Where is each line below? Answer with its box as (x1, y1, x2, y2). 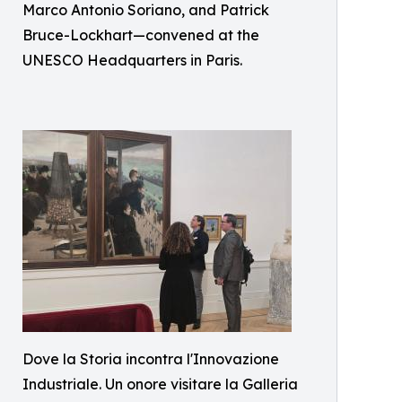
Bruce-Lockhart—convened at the (22, 26, 259, 44)
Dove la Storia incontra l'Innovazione (22, 350, 279, 368)
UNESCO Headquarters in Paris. (22, 51, 242, 69)
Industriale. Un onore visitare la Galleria (22, 375, 298, 393)
